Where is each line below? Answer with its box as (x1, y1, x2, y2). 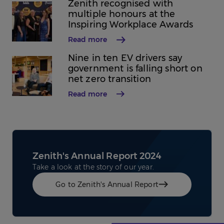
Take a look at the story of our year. (32, 162, 154, 171)
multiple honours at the (67, 8, 175, 20)
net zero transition (67, 73, 151, 84)
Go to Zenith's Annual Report (55, 179, 158, 189)
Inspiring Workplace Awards (67, 19, 193, 30)
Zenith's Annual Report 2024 (32, 150, 162, 161)
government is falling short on (67, 62, 202, 74)
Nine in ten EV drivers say (67, 52, 182, 63)
